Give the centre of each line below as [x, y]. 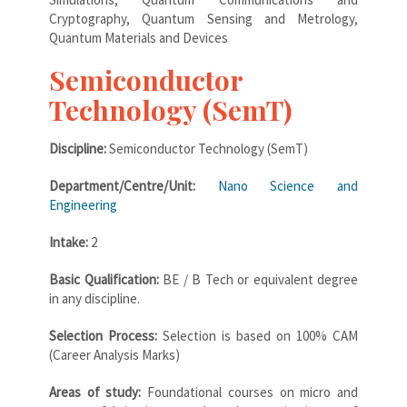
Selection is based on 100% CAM [258, 335]
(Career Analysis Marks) [116, 354]
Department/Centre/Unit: [134, 185]
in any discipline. [94, 298]
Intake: [70, 242]
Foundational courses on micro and [253, 392]
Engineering [83, 204]
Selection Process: [103, 335]
